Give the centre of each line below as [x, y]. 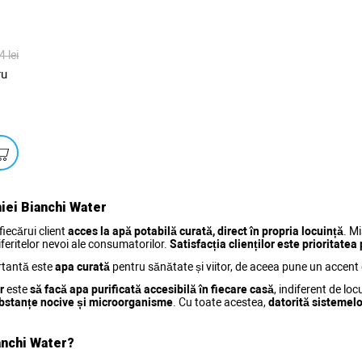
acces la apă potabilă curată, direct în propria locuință [206, 231]
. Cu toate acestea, [221, 302]
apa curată [82, 266]
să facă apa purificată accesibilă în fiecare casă [152, 289]
